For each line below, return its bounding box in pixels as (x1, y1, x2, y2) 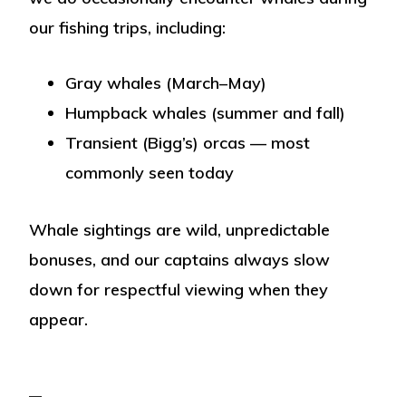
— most (246, 132, 311, 154)
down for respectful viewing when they (29, 279, 329, 301)
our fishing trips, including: (29, 17, 227, 39)
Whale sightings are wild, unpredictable (29, 219, 331, 241)
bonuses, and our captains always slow (29, 249, 331, 271)
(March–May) (161, 72, 267, 94)
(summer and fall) (207, 102, 346, 124)
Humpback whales (65, 102, 208, 124)
